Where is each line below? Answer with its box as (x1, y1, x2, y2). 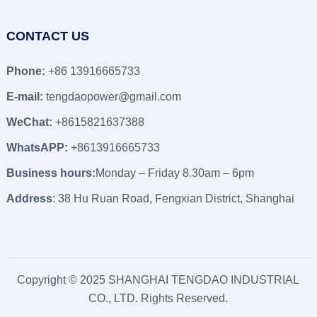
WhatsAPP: (6, 142, 68, 154)
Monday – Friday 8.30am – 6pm (95, 167, 254, 179)
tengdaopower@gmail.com (45, 91, 181, 103)
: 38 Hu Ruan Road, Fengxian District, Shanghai (52, 192, 294, 204)
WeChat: (6, 116, 52, 128)
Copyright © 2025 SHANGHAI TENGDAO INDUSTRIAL (17, 274, 300, 286)
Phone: (6, 65, 45, 77)
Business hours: (6, 167, 96, 179)
